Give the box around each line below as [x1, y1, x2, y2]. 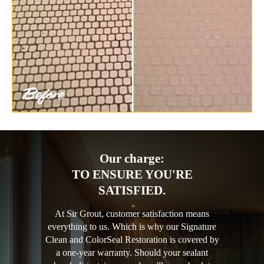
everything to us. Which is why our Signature [48, 221, 216, 232]
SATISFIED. [98, 183, 166, 197]
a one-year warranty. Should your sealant [56, 247, 208, 258]
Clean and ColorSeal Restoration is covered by [45, 234, 219, 245]
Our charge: [100, 151, 164, 166]
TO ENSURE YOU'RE [71, 167, 193, 181]
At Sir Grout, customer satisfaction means [55, 208, 209, 219]
